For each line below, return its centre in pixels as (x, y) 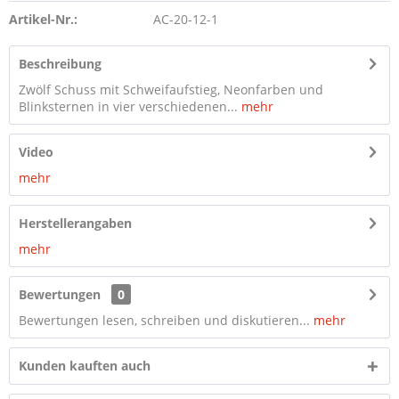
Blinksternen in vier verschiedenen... (128, 106)
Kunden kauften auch (85, 366)
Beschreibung (60, 64)
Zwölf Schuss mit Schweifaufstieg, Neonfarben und (171, 90)
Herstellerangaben (75, 223)
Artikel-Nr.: (43, 19)
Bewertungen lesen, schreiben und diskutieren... (164, 320)
